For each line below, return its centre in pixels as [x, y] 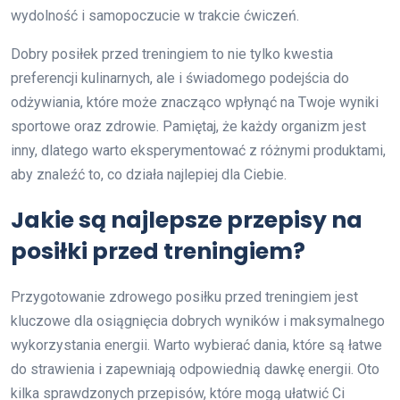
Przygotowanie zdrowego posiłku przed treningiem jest [184, 297]
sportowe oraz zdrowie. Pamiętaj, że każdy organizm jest [188, 127]
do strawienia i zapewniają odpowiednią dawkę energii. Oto [195, 370]
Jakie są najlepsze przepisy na [187, 221]
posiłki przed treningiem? [158, 252]
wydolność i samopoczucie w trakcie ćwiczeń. [155, 16]
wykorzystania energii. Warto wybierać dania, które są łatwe [196, 346]
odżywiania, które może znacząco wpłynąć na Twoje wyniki [195, 103]
